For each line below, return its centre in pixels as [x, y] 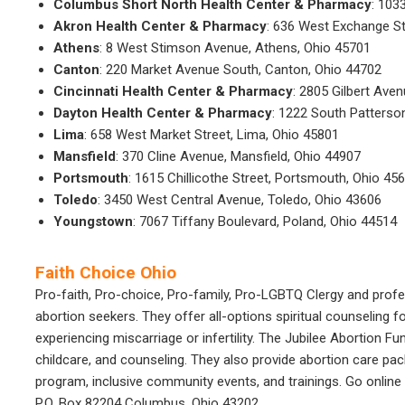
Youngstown [93, 221]
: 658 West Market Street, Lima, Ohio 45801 [212, 135]
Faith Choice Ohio [106, 273]
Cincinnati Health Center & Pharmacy [173, 91]
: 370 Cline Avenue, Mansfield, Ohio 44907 [238, 156]
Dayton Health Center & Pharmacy [163, 113]
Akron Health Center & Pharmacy [160, 26]
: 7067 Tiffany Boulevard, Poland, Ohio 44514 [265, 221]
